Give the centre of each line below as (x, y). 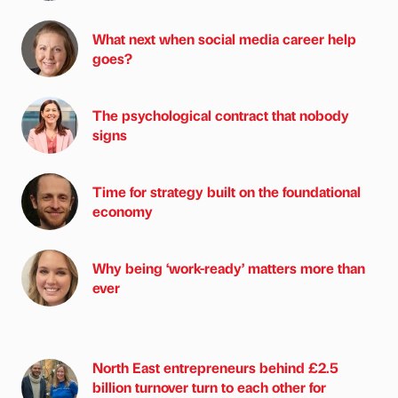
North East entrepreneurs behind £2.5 (215, 367)
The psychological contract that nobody (221, 115)
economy (123, 211)
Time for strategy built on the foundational (227, 191)
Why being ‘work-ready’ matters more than (229, 267)
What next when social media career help (224, 38)
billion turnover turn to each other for (209, 386)
